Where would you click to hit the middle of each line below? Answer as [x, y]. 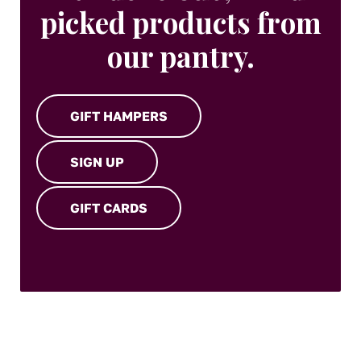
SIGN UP [98, 162]
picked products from [180, 23]
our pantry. [180, 56]
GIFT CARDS [109, 208]
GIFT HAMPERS [119, 116]
